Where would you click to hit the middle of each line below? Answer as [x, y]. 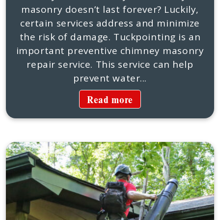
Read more [110, 99]
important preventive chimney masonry [110, 51]
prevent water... [110, 78]
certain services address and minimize [110, 23]
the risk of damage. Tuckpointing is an [110, 37]
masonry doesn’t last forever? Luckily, [110, 9]
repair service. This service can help [110, 64]
